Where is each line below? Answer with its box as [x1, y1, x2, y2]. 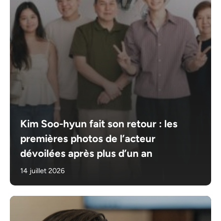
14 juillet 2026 [20, 166, 65, 176]
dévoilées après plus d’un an [20, 147, 153, 160]
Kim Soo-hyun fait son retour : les [20, 117, 178, 130]
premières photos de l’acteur [20, 132, 156, 145]
